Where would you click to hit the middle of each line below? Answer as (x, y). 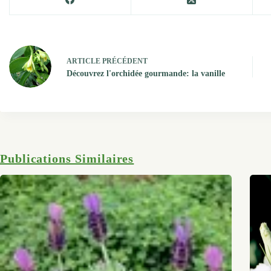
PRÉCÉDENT (124, 61)
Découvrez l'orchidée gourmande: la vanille (146, 73)
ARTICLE (83, 61)
